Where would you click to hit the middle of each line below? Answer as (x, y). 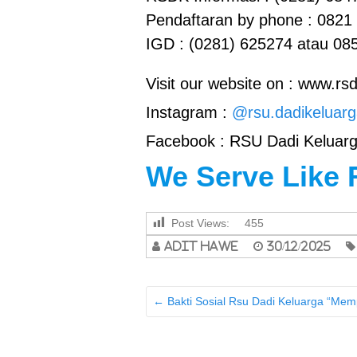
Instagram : (189, 112)
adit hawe (201, 247)
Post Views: (200, 223)
